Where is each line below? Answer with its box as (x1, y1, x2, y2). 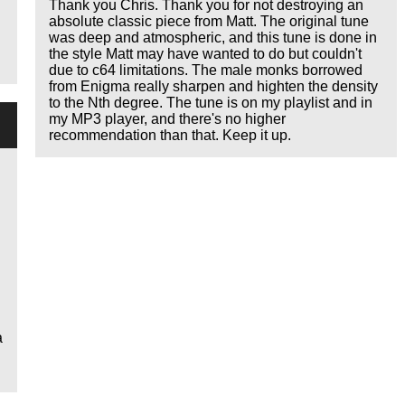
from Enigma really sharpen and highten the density (49, 79, 379, 95)
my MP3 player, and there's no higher (49, 111, 287, 127)
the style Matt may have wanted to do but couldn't (49, 46, 363, 62)
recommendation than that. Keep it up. (49, 127, 292, 144)
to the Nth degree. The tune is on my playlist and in (49, 95, 373, 111)
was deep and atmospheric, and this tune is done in (49, 30, 378, 46)
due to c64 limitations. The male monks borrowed (49, 62, 363, 79)
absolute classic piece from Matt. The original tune (49, 14, 370, 30)
